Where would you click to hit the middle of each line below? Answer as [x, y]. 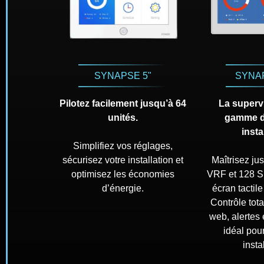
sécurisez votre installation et [123, 160]
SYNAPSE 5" [123, 76]
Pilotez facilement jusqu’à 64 [123, 104]
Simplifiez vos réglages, [123, 146]
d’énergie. [123, 189]
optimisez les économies [123, 174]
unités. [123, 118]
